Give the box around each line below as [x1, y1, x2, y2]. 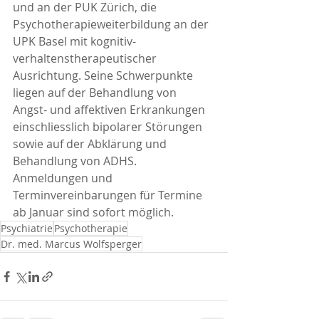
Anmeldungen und [13, 170, 115, 186]
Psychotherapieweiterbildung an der [13, 16, 211, 32]
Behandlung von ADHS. [13, 153, 137, 169]
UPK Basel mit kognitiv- [13, 33, 136, 49]
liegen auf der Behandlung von [13, 85, 179, 100]
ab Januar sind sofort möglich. [13, 204, 174, 220]
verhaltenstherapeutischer [13, 51, 159, 66]
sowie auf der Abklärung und [13, 136, 169, 152]
